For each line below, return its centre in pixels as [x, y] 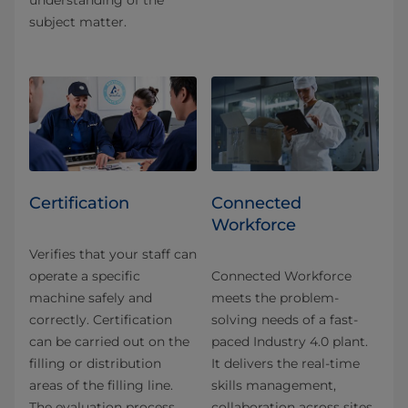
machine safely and [91, 297]
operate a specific [85, 275]
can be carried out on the [109, 341]
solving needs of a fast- [285, 319]
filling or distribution [95, 363]
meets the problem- [275, 297]
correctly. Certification [101, 319]
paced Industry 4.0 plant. [290, 341]
